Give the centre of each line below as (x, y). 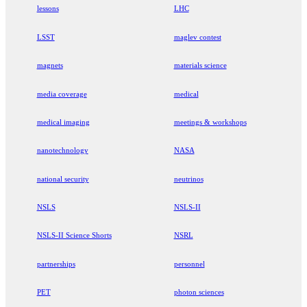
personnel (189, 263)
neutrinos (188, 179)
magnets (50, 65)
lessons (48, 9)
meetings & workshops (210, 122)
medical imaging (63, 122)
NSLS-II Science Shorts (74, 235)
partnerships (56, 263)
